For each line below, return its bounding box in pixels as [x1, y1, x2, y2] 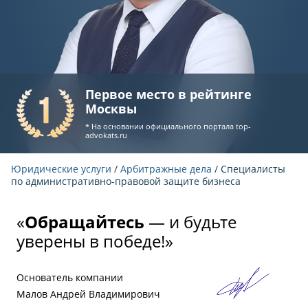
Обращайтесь [25, 210, 144, 233]
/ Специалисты [212, 162, 285, 175]
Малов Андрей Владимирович [16, 287, 160, 300]
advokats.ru [85, 130, 128, 140]
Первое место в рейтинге [85, 86, 252, 102]
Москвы [85, 100, 137, 117]
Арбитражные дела [120, 162, 212, 175]
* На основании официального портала [85, 121, 236, 131]
